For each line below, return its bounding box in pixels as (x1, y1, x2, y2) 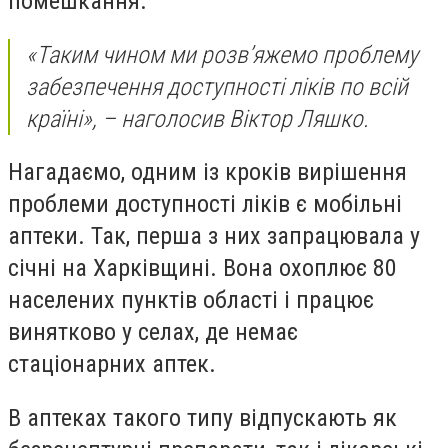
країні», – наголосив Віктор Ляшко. (26, 104, 369, 133)
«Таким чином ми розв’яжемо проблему (26, 40, 418, 69)
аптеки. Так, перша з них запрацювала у (8, 222, 420, 251)
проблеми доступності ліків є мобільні (8, 190, 402, 219)
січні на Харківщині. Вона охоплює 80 (8, 254, 397, 283)
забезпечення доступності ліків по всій (26, 72, 408, 101)
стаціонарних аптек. (8, 350, 216, 379)
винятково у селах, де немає (8, 318, 298, 347)
